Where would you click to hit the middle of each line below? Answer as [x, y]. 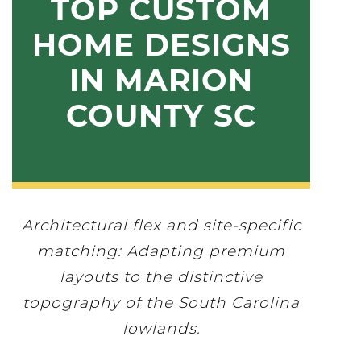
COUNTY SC [161, 116]
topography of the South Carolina [161, 303]
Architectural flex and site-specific [161, 225]
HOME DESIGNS [161, 45]
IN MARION [161, 80]
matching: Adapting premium [161, 251]
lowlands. [161, 328]
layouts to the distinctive [161, 277]
